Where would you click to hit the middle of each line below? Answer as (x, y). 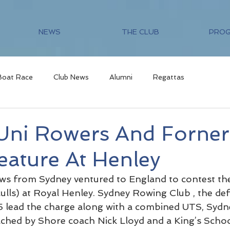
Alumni (121, 77)
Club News (71, 77)
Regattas (169, 77)
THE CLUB (140, 32)
